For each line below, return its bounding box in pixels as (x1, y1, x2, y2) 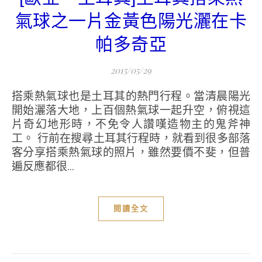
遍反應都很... (12, 158, 74, 174)
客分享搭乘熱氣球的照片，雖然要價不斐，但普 (12, 144, 250, 160)
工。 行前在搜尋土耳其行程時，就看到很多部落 (12, 130, 250, 146)
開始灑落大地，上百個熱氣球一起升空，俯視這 (12, 102, 250, 118)
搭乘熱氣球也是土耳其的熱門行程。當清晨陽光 (12, 88, 23, 104)
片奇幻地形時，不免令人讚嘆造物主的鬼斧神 (12, 116, 250, 132)
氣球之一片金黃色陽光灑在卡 (15, 11, 247, 30)
